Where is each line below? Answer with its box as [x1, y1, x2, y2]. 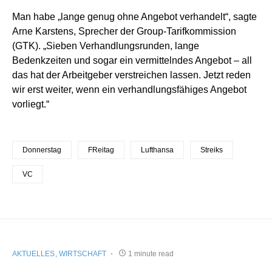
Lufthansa [141, 145, 174, 154]
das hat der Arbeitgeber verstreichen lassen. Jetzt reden [12, 69, 251, 80]
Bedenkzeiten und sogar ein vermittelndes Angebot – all [12, 55, 252, 66]
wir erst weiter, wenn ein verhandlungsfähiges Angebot [12, 84, 246, 95]
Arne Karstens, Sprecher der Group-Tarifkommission [12, 25, 236, 36]
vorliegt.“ [12, 98, 49, 109]
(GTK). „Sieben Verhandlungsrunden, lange [12, 40, 199, 51]
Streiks [200, 145, 223, 154]
